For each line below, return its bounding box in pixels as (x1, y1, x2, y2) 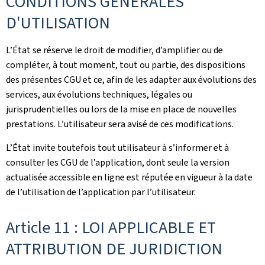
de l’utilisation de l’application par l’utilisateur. (6, 186, 196, 198)
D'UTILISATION (6, 12, 110, 34)
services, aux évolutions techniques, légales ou (6, 88, 192, 101)
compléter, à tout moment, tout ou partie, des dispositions (6, 59, 245, 71)
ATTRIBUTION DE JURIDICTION (6, 238, 222, 260)
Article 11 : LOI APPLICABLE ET (6, 216, 216, 238)
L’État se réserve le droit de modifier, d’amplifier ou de (6, 44, 223, 56)
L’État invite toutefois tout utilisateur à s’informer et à (6, 141, 229, 154)
